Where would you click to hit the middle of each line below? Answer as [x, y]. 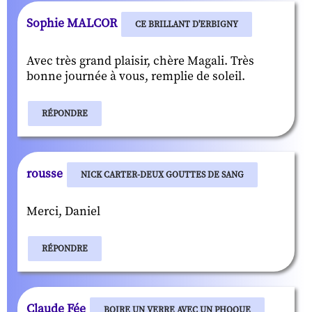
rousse [46, 174]
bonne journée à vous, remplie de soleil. [136, 76]
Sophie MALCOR [73, 23]
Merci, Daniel [63, 211]
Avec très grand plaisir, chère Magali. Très [140, 61]
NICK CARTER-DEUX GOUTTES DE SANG [162, 174]
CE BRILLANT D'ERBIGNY [187, 24]
